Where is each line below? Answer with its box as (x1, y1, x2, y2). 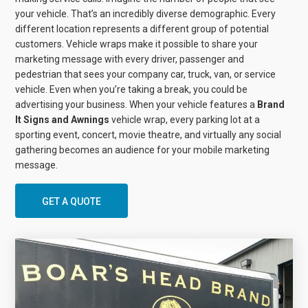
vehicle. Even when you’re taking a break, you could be (15, 84, 248, 96)
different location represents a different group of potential (15, 23, 269, 35)
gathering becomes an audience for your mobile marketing (15, 144, 270, 156)
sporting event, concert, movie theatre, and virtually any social (15, 129, 282, 141)
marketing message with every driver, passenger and (15, 54, 245, 65)
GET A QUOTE (42, 196, 102, 208)
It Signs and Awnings (15, 114, 112, 126)
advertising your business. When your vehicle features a (15, 99, 258, 111)
